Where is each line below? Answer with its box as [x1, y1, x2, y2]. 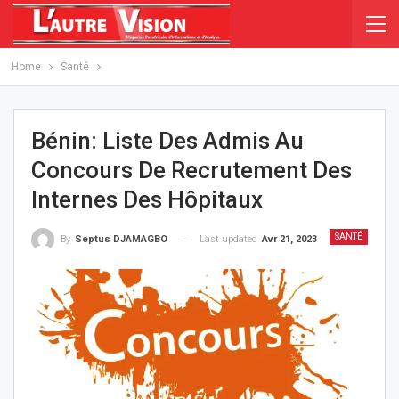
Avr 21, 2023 [262, 233, 317, 245]
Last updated [199, 233, 260, 245]
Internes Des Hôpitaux [31, 186, 263, 213]
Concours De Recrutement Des [31, 157, 352, 183]
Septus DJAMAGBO [75, 233, 167, 246]
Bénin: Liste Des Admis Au [31, 127, 304, 154]
